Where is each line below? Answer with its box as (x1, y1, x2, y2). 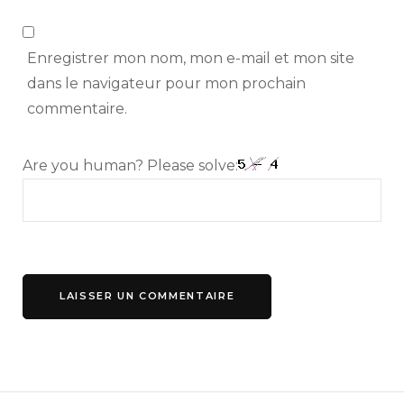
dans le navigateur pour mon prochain (27, 74, 306, 92)
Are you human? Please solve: (23, 156, 238, 174)
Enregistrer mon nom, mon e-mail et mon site (27, 49, 354, 67)
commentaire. (27, 99, 127, 117)
